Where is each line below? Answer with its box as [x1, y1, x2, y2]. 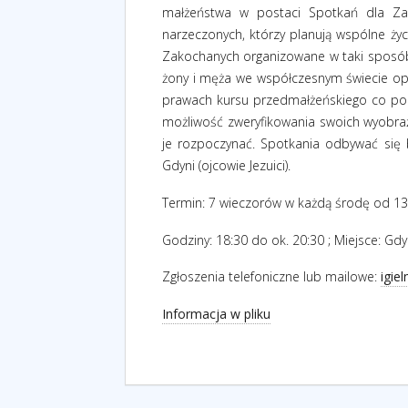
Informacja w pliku [162, 305, 270, 323]
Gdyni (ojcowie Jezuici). [162, 157, 291, 174]
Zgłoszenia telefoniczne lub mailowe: [162, 268, 381, 286]
